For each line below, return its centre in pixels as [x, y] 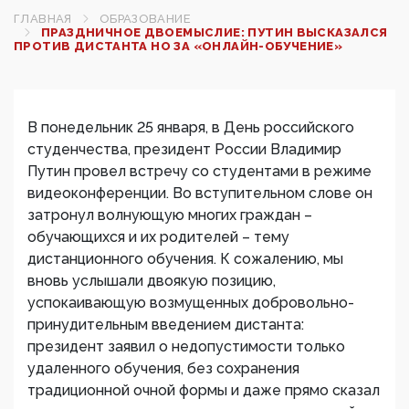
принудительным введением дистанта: [166, 325]
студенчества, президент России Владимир [184, 149]
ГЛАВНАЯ [43, 19]
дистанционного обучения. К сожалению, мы [185, 259]
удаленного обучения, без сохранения [163, 368]
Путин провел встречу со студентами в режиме [199, 171]
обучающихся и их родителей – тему [158, 237]
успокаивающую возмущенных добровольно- [191, 303]
